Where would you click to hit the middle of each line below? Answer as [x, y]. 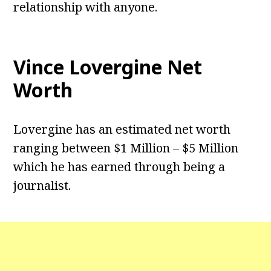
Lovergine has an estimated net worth [122, 129]
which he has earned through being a [119, 167]
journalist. [42, 186]
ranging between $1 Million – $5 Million [126, 148]
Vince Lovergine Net [108, 67]
